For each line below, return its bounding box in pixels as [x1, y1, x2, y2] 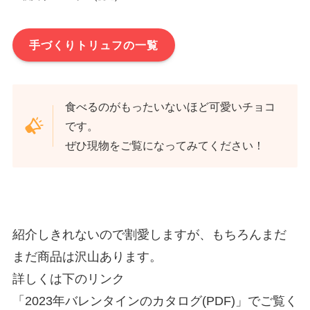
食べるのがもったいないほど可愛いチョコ [65, 100, 276, 113]
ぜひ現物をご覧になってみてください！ [65, 138, 265, 152]
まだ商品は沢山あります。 [12, 250, 162, 264]
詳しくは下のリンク [12, 272, 125, 286]
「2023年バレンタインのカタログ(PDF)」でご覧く [12, 294, 298, 309]
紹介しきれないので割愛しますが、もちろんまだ [12, 228, 286, 242]
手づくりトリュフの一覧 [29, 39, 159, 52]
